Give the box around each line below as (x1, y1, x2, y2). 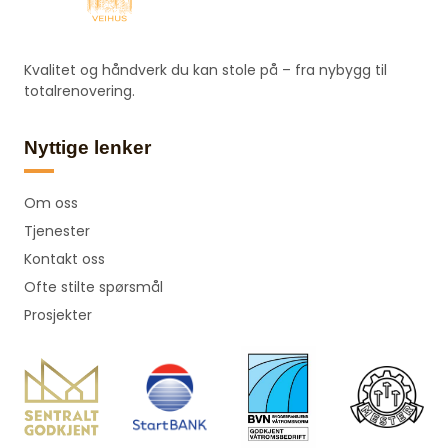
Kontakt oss (24, 248, 105, 269)
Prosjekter (24, 304, 92, 325)
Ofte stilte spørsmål (24, 276, 163, 297)
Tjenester (24, 220, 90, 241)
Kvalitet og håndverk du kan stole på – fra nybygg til (24, 60, 387, 81)
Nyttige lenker (24, 136, 151, 158)
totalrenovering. (24, 81, 135, 102)
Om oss (24, 192, 78, 213)
